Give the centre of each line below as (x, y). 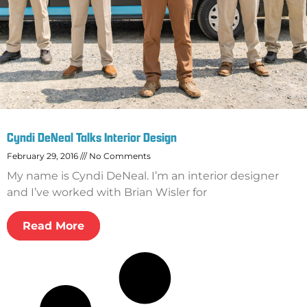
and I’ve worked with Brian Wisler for (107, 193)
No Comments (119, 156)
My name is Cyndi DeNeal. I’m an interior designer (143, 176)
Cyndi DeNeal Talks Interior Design (92, 138)
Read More (53, 226)
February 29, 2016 (44, 156)
